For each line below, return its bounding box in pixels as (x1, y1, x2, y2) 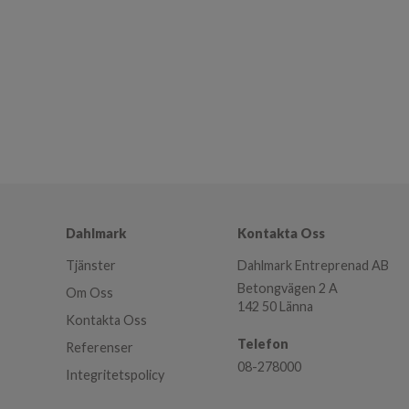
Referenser (66, 339, 133, 355)
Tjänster (66, 257, 116, 273)
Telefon (237, 335, 288, 351)
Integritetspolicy (66, 366, 164, 383)
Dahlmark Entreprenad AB (237, 257, 389, 273)
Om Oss (66, 284, 113, 300)
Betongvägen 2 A (237, 279, 338, 296)
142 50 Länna (237, 298, 313, 314)
